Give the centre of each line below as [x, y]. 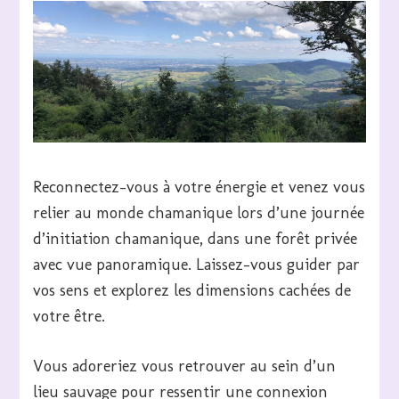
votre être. [69, 316]
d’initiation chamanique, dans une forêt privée [195, 238]
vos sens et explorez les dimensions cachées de [192, 290]
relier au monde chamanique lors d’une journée [199, 212]
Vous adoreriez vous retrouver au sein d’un [185, 366]
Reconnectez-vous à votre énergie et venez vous [199, 187]
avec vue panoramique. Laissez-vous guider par [197, 264]
